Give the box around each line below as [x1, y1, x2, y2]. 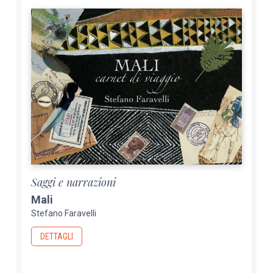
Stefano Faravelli [31, 208, 97, 218]
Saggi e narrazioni [31, 174, 116, 190]
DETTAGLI [40, 231, 74, 241]
